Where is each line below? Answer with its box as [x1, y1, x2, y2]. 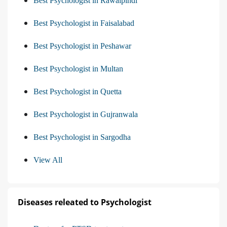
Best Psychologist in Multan [33, 64, 123, 73]
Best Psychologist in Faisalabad [33, 19, 134, 28]
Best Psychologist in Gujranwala [33, 110, 138, 119]
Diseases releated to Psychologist [18, 197, 152, 208]
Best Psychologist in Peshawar [33, 42, 131, 51]
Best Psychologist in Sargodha [33, 133, 131, 142]
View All [33, 156, 62, 165]
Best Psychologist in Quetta [33, 87, 122, 96]
